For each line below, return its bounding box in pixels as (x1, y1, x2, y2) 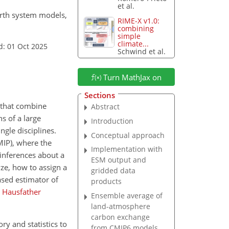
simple (118, 31, 141, 41)
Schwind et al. (118, 47, 166, 57)
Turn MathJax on (101, 72, 162, 82)
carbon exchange (91, 212, 150, 222)
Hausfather (2, 187, 41, 197)
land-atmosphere (91, 201, 151, 212)
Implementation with (91, 144, 163, 154)
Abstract (91, 101, 120, 111)
